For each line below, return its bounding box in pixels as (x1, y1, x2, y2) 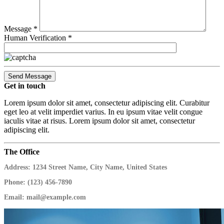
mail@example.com (24, 193, 86, 201)
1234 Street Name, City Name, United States (30, 163, 167, 171)
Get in (4, 81, 26, 90)
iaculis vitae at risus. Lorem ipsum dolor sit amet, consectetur (4, 116, 195, 125)
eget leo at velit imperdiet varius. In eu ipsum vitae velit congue (4, 107, 202, 116)
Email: (4, 193, 24, 201)
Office (19, 147, 39, 156)
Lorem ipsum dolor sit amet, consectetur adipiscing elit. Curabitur (4, 98, 209, 107)
